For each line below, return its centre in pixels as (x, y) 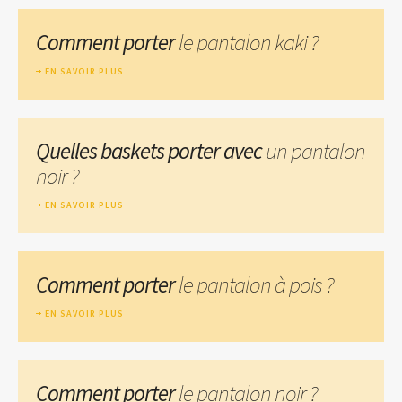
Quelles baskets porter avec (151, 150)
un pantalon (315, 150)
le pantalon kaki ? (249, 42)
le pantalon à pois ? (256, 284)
